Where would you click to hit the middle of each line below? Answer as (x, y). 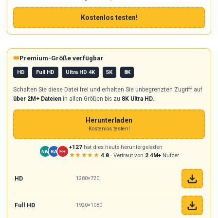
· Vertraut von (127, 155)
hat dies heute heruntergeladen (122, 147)
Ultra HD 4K (81, 72)
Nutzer (170, 155)
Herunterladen (109, 120)
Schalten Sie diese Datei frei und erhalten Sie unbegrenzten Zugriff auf (108, 89)
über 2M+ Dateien (37, 99)
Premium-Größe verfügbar (61, 58)
